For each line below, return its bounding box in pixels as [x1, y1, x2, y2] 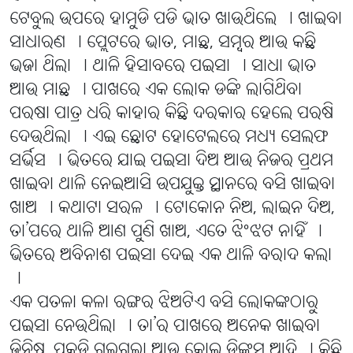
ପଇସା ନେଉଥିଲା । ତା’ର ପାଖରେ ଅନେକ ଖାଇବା [9, 315, 320, 339]
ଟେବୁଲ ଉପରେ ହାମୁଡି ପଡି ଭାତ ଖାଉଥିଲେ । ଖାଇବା [9, 8, 342, 32]
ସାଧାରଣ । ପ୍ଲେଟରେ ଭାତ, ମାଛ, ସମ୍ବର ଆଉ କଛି [9, 32, 316, 55]
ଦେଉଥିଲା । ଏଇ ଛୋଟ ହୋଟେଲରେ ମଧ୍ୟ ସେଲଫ [9, 126, 329, 150]
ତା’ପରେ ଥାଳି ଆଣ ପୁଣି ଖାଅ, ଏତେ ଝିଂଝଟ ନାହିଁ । [9, 221, 322, 244]
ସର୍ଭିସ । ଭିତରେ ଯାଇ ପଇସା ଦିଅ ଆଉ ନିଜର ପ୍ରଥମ [9, 150, 333, 173]
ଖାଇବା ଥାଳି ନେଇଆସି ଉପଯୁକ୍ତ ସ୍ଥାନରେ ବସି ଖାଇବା [9, 173, 335, 197]
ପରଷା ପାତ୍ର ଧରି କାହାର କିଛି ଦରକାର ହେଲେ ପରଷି [9, 102, 333, 126]
